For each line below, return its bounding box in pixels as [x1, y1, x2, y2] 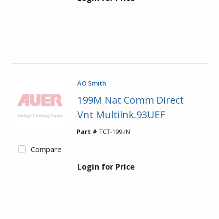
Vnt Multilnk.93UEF [77, 108, 165, 121]
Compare [30, 144, 62, 154]
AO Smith [77, 79, 106, 88]
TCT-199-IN [99, 127, 130, 136]
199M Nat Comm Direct [77, 93, 184, 107]
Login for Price [77, 161, 135, 172]
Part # [76, 127, 97, 136]
